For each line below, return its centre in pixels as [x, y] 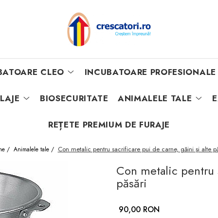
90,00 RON [139, 209]
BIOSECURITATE [74, 98]
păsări [132, 183]
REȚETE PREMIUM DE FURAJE [109, 125]
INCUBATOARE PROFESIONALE [150, 72]
